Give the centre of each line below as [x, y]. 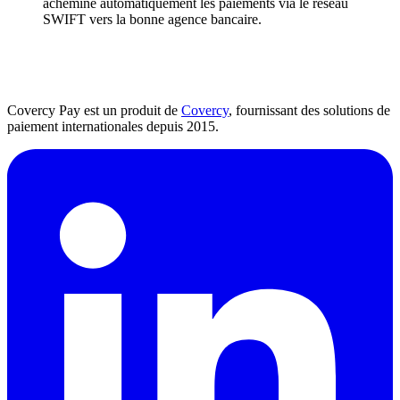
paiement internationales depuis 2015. [113, 126]
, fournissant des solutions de [309, 110]
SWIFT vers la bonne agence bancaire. [152, 19]
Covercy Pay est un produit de [94, 110]
